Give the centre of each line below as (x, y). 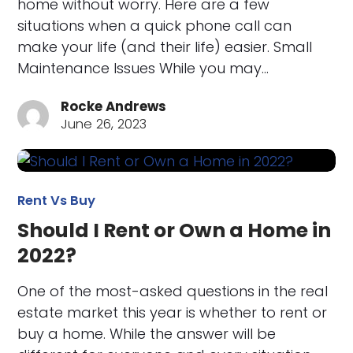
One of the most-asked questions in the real (173, 291)
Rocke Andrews (114, 107)
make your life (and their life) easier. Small (165, 47)
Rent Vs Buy (57, 200)
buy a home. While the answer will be (147, 333)
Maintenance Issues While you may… (143, 69)
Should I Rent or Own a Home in (175, 230)
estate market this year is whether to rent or (173, 312)
